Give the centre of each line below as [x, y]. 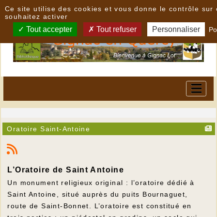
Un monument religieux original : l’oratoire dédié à [101, 183]
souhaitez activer [37, 16]
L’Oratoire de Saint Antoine [66, 170]
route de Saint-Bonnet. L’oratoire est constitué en [100, 206]
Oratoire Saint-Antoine [49, 129]
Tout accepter [48, 29]
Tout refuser [115, 29]
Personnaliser [176, 29]
